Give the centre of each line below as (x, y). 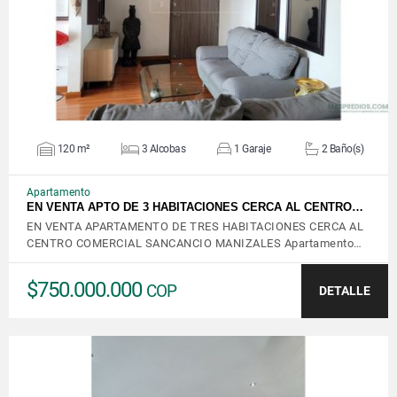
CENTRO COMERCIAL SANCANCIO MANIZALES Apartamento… (195, 243)
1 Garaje (252, 148)
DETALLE (345, 290)
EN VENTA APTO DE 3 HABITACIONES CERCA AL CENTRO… (195, 206)
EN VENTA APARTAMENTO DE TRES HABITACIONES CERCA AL (195, 226)
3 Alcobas (163, 148)
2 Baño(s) (343, 148)
